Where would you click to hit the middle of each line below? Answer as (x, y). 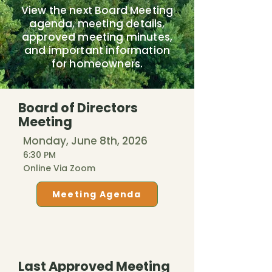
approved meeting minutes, (97, 37)
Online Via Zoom (59, 168)
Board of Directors (78, 108)
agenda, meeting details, (97, 24)
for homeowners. (97, 64)
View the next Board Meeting (97, 10)
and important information (97, 50)
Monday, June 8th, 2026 (85, 141)
